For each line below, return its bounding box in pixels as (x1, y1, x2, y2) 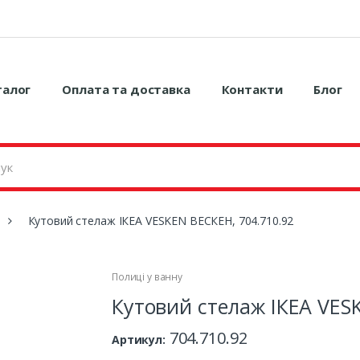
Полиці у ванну (112, 269, 183, 284)
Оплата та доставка (62, 81, 190, 98)
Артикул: (112, 331, 166, 347)
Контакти (221, 81, 283, 98)
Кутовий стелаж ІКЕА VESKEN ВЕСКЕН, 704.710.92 (27, 213, 294, 228)
